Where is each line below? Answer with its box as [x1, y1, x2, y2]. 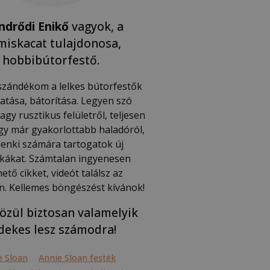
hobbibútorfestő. [2, 51, 100, 68]
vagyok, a [69, 17, 124, 34]
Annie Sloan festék [38, 251, 116, 263]
